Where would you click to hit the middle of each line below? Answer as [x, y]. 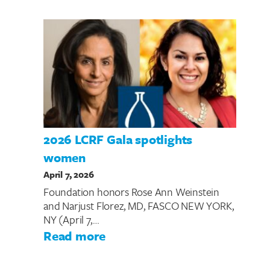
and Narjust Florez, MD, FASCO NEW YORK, [139, 206]
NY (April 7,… [71, 220]
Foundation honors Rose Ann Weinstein [132, 192]
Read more [75, 236]
